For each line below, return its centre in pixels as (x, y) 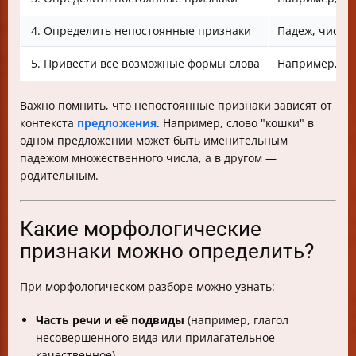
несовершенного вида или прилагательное (155, 337)
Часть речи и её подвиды (110, 320)
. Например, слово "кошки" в (235, 123)
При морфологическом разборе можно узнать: (147, 286)
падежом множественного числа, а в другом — (148, 158)
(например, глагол (236, 320)
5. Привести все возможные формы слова (145, 63)
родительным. (59, 175)
